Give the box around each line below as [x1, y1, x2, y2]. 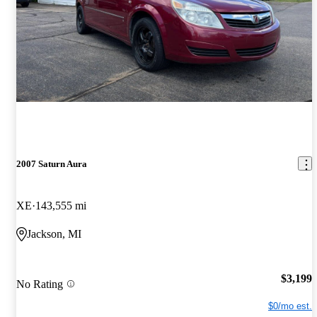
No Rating [16, 277, 63, 290]
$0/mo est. [268, 300, 312, 311]
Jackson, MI [27, 228, 81, 241]
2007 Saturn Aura [16, 158, 87, 169]
